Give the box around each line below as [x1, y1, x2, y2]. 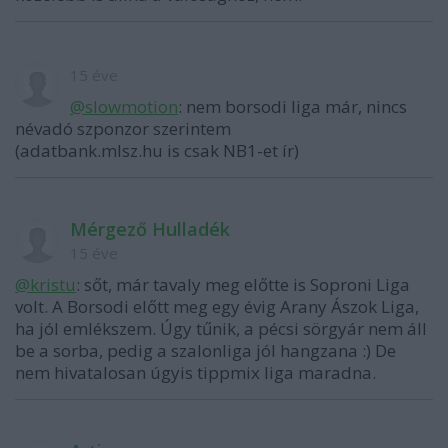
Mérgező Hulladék [70, 217, 230, 241]
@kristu [15, 273, 76, 296]
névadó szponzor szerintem [15, 117, 231, 140]
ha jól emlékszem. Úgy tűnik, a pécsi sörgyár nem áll [15, 317, 427, 340]
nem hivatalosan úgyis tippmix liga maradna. [15, 361, 376, 384]
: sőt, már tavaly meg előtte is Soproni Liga [76, 273, 410, 296]
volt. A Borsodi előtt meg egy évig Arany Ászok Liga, [15, 295, 419, 318]
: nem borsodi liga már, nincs [178, 95, 407, 118]
